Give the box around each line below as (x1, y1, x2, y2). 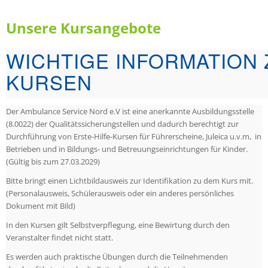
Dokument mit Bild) (6, 200, 75, 212)
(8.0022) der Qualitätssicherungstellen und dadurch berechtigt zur (6, 118, 239, 130)
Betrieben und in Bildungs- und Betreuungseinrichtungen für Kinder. (6, 144, 248, 155)
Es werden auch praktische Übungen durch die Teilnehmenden (6, 251, 228, 263)
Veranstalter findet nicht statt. (6, 232, 113, 243)
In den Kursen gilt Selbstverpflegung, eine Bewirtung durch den (6, 220, 230, 231)
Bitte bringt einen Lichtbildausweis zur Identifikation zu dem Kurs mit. (6, 175, 253, 187)
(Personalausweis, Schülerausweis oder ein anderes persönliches (6, 188, 234, 199)
